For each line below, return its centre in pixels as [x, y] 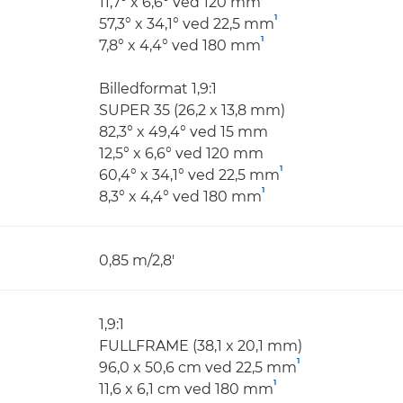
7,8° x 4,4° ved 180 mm [180, 45]
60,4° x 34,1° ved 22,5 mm [189, 175]
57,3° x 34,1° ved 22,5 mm [187, 24]
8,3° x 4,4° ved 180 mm [180, 197]
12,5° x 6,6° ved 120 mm [181, 153]
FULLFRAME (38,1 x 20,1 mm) [201, 346]
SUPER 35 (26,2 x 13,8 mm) [192, 110]
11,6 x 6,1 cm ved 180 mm [186, 389]
